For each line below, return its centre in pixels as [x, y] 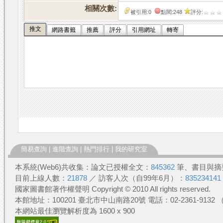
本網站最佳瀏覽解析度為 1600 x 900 [75, 211]
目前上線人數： [41, 178]
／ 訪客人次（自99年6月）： [136, 178]
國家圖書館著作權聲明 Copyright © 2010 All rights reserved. [113, 189]
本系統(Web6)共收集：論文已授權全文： [83, 167]
